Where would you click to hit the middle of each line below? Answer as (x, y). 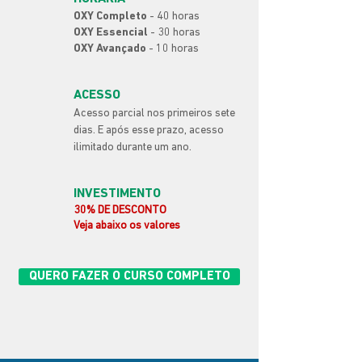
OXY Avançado (110, 49)
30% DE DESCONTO (120, 210)
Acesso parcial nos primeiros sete (154, 114)
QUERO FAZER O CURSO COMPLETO (129, 277)
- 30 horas (174, 33)
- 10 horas (173, 49)
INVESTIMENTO (117, 194)
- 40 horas (175, 17)
